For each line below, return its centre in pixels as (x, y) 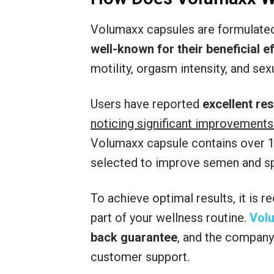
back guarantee (134, 238)
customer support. (140, 257)
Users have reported (146, 104)
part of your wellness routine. (170, 218)
